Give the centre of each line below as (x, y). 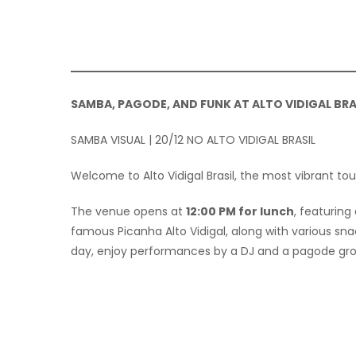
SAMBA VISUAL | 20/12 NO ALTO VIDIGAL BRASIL (193, 140)
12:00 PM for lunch (240, 211)
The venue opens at (128, 211)
